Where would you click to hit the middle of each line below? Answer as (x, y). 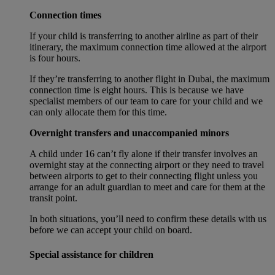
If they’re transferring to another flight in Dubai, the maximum (149, 79)
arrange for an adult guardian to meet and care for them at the (147, 187)
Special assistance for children (91, 254)
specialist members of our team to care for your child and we (146, 101)
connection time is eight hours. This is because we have (137, 90)
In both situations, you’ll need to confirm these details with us (148, 219)
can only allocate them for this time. (98, 112)
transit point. (53, 198)
